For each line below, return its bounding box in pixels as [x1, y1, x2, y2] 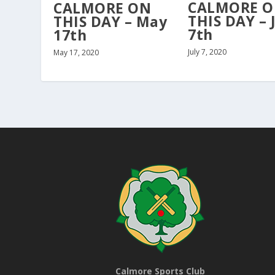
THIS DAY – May [53, 11, 168, 31]
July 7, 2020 [188, 47, 227, 58]
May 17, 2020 [53, 47, 99, 58]
